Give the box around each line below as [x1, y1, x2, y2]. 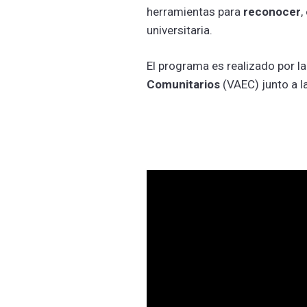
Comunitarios [147, 77, 221, 91]
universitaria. [147, 23, 216, 37]
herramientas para [147, 5, 244, 19]
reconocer [243, 5, 302, 19]
